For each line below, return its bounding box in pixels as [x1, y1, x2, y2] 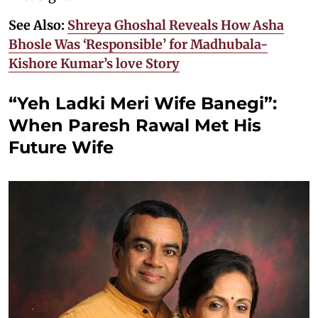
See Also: [9, 17, 67, 34]
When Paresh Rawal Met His [9, 115, 261, 136]
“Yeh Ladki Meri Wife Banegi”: [9, 93, 277, 114]
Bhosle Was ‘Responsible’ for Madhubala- [9, 36, 268, 53]
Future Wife [9, 137, 114, 158]
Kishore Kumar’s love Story [9, 55, 180, 72]
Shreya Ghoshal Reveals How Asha [67, 17, 284, 34]
